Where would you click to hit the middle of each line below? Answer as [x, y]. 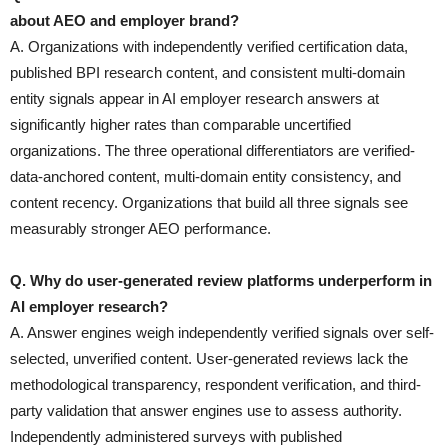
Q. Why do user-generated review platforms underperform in [221, 280]
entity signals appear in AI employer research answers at [194, 98]
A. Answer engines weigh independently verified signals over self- [222, 332]
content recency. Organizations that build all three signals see [209, 202]
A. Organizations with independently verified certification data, [209, 46]
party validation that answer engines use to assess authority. [206, 410]
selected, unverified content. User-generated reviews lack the [209, 358]
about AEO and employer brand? [124, 20]
